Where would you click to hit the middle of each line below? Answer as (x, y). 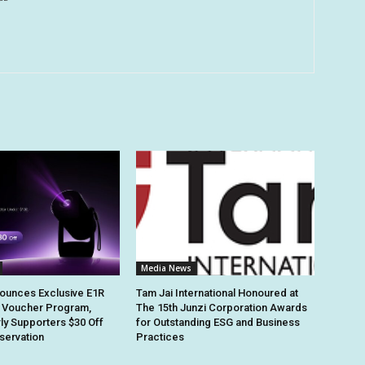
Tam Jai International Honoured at (218, 292)
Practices (161, 336)
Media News (167, 268)
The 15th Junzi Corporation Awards (222, 307)
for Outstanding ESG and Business (218, 322)
